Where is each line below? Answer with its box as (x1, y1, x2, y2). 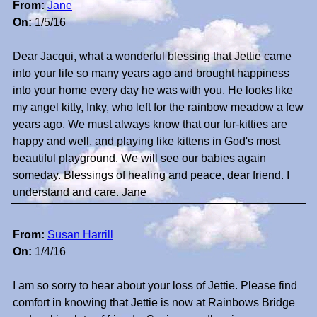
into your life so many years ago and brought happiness (13, 67, 289, 80)
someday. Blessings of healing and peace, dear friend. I (13, 169, 289, 182)
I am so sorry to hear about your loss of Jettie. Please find (13, 279, 297, 292)
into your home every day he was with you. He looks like (13, 84, 293, 97)
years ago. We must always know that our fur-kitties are (13, 118, 287, 131)
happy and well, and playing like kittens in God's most (13, 135, 280, 148)
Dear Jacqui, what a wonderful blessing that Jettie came (13, 50, 292, 63)
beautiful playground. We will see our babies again (13, 152, 266, 165)
